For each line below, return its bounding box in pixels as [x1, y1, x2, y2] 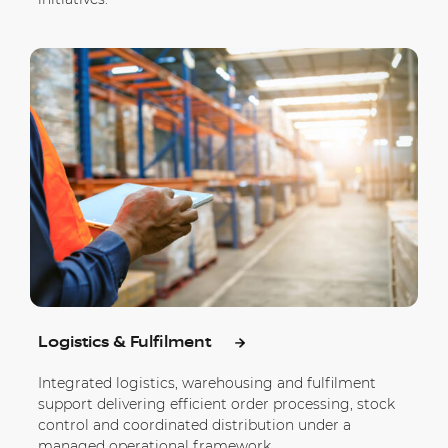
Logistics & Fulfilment [38, 334, 215, 351]
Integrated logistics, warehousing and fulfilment [38, 373, 376, 392]
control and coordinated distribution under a [38, 415, 351, 434]
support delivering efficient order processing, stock [38, 394, 395, 413]
